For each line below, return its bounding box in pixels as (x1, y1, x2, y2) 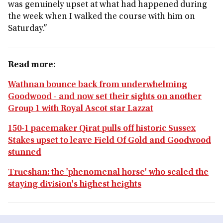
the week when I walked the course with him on (8, 12, 195, 21)
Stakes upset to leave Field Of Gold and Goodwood (8, 136, 211, 145)
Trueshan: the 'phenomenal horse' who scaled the (8, 168, 209, 177)
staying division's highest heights (8, 180, 141, 189)
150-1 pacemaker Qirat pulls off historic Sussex (8, 124, 196, 133)
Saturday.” (8, 24, 47, 33)
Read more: (8, 61, 56, 70)
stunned (8, 148, 41, 157)
